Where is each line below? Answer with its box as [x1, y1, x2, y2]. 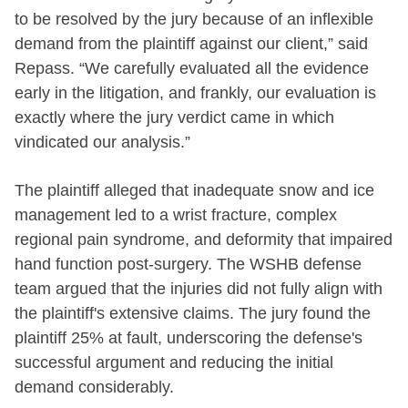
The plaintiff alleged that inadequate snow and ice [15, 180, 374, 199]
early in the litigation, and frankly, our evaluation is [15, 83, 376, 102]
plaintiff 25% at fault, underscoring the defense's [15, 328, 362, 347]
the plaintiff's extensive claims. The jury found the [15, 303, 371, 322]
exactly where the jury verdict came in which [15, 107, 334, 127]
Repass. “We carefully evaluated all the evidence [15, 58, 369, 77]
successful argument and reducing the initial [15, 352, 333, 372]
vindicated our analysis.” [15, 132, 190, 151]
